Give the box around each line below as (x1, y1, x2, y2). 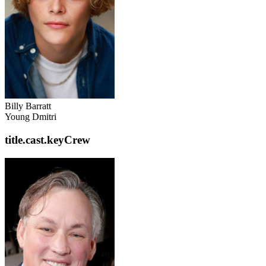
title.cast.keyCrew (5, 133, 90, 146)
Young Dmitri (5, 112, 56, 122)
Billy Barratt (5, 101, 51, 112)
